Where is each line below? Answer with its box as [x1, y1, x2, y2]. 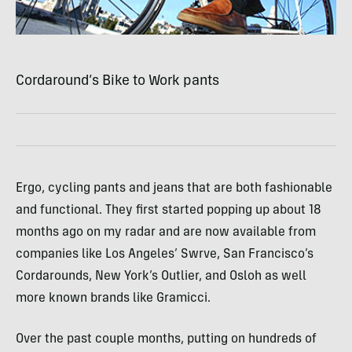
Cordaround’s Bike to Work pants [16, 75, 219, 90]
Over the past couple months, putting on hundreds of [16, 333, 317, 346]
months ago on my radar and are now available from [16, 226, 316, 240]
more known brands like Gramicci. [16, 292, 211, 306]
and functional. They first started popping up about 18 [16, 204, 321, 218]
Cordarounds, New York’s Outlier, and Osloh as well [16, 270, 306, 284]
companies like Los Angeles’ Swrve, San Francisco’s [16, 248, 313, 262]
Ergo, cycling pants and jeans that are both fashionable [16, 182, 332, 196]
